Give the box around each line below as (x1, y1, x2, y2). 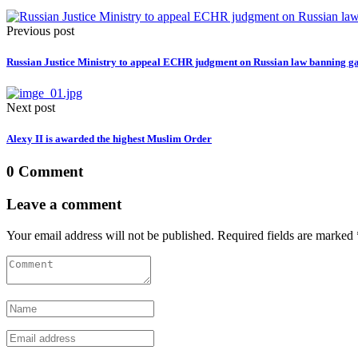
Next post (6, 101, 55, 115)
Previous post (6, 23, 74, 38)
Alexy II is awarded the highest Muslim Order (6, 133, 212, 145)
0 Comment (6, 163, 83, 181)
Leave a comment (6, 196, 121, 213)
